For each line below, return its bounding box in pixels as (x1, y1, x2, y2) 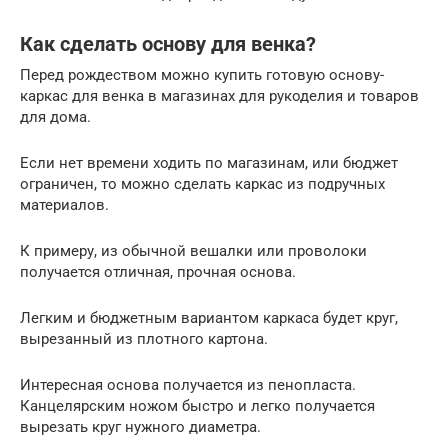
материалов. (20, 196, 109, 214)
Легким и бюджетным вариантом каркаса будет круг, (20, 309, 398, 327)
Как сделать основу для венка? (20, 33, 316, 57)
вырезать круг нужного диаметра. (20, 418, 261, 436)
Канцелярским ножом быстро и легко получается (20, 397, 375, 415)
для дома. (20, 108, 91, 126)
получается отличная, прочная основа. (20, 263, 296, 281)
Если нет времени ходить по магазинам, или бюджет (20, 154, 398, 172)
